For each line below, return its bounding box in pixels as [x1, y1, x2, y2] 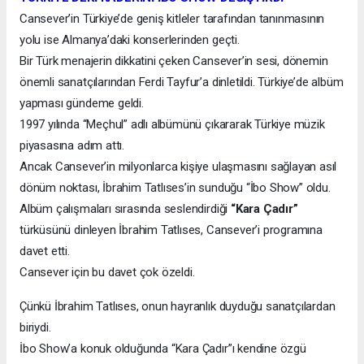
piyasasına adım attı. [19, 137, 124, 153]
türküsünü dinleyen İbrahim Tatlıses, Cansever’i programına [19, 222, 323, 237]
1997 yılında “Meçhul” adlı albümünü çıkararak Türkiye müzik [19, 116, 325, 132]
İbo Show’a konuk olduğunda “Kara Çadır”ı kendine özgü [19, 340, 306, 356]
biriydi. [19, 319, 51, 335]
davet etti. [19, 243, 70, 258]
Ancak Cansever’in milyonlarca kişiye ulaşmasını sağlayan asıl [19, 158, 337, 174]
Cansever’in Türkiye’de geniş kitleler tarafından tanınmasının [19, 11, 325, 26]
